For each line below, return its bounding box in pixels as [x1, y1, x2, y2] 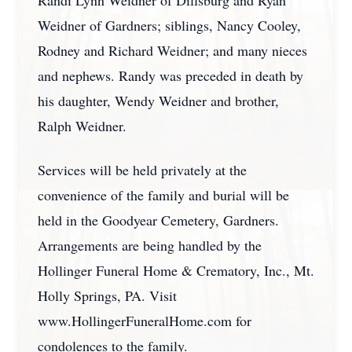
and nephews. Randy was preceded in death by [38, 66, 303, 85]
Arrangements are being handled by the [38, 236, 262, 255]
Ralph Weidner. [38, 116, 126, 135]
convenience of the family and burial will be [38, 185, 289, 204]
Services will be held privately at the [38, 160, 247, 179]
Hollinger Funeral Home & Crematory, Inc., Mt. [38, 261, 314, 280]
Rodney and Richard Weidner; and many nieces [38, 41, 307, 60]
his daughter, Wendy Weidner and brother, [38, 91, 279, 110]
